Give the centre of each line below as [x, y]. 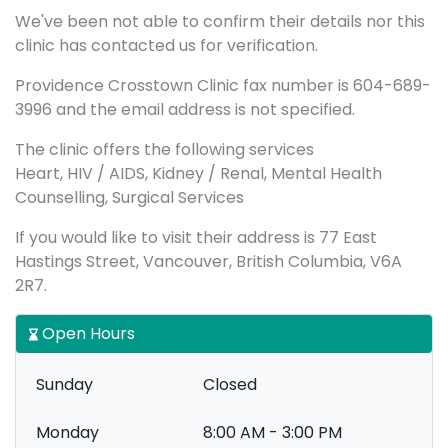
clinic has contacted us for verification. [166, 45]
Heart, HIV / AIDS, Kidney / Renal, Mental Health [198, 173]
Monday [67, 432]
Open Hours [86, 333]
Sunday [64, 384]
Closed [230, 384]
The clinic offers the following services [164, 149]
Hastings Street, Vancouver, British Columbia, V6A [208, 261]
